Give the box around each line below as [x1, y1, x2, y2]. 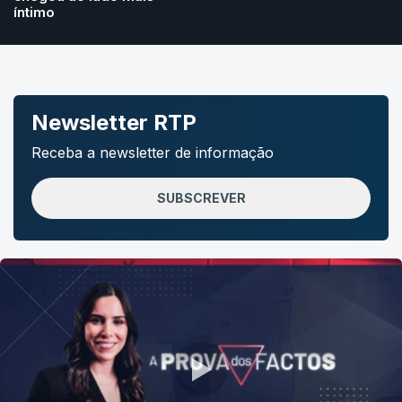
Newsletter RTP [31, 109, 197, 135]
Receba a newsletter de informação [31, 144, 274, 162]
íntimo [13, 4, 55, 21]
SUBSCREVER [156, 190, 246, 205]
